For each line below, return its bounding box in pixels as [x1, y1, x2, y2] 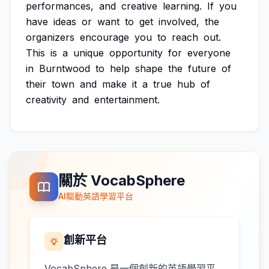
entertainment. [94, 94, 160, 106]
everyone [187, 47, 231, 59]
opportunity [109, 47, 163, 59]
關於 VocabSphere [58, 172, 185, 189]
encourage [80, 31, 129, 43]
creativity [26, 94, 67, 106]
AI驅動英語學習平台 [58, 191, 133, 201]
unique [73, 47, 104, 59]
